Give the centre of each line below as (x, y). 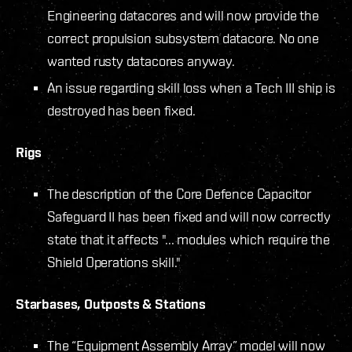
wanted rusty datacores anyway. (141, 60)
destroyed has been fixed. (121, 110)
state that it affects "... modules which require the (189, 239)
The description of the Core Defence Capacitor (179, 193)
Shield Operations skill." (114, 262)
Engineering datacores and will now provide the (183, 15)
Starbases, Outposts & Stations (111, 303)
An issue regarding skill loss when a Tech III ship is (191, 87)
